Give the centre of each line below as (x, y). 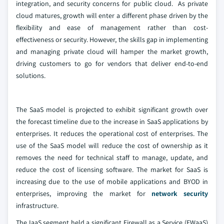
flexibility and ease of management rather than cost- (112, 27)
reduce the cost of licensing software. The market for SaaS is (112, 169)
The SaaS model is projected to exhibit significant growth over (112, 109)
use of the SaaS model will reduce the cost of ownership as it (112, 145)
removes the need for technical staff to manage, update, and (112, 157)
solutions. (31, 75)
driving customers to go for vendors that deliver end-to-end (112, 63)
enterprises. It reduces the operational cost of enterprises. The (112, 133)
